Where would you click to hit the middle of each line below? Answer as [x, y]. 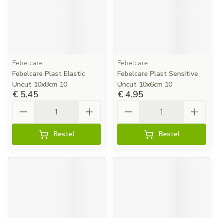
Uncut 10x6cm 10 [145, 84]
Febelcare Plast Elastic [49, 74]
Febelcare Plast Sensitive [158, 74]
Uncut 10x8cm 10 [40, 84]
